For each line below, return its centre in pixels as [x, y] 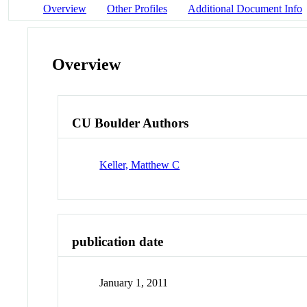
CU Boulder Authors [131, 123]
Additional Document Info [245, 8]
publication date [118, 241]
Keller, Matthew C [140, 164]
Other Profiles [137, 8]
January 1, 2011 [134, 283]
